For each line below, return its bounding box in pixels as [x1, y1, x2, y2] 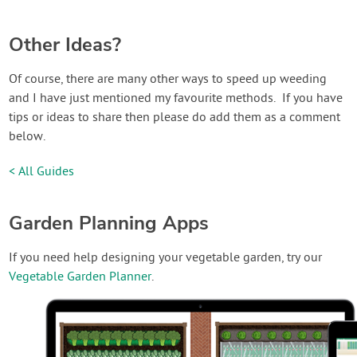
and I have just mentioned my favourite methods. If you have [9, 90, 343, 107]
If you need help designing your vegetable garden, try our [9, 249, 323, 266]
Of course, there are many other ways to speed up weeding [9, 71, 328, 88]
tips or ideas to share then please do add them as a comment [9, 109, 341, 126]
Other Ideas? [9, 31, 122, 57]
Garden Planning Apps [9, 210, 210, 236]
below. [9, 128, 46, 145]
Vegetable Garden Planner [9, 269, 152, 285]
